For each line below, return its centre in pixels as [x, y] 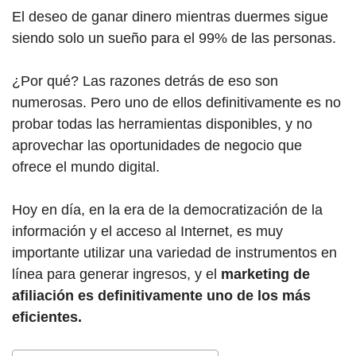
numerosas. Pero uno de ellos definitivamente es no [176, 103]
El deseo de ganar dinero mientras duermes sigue [170, 17]
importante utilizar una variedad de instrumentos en [174, 253]
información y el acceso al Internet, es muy [147, 231]
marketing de [265, 274]
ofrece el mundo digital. [86, 167]
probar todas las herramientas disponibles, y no [162, 124]
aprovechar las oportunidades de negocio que [157, 145]
